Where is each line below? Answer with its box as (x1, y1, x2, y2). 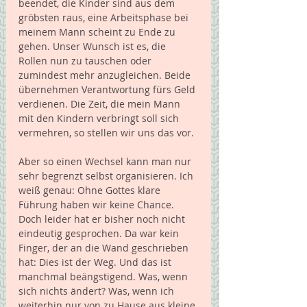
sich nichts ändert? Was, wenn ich (19, 284, 177, 298)
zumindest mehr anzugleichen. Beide (19, 69, 193, 82)
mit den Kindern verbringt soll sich (19, 112, 182, 125)
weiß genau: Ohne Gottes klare (19, 184, 163, 197)
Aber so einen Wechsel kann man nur (19, 155, 194, 169)
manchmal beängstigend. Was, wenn (19, 270, 191, 284)
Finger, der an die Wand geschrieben (19, 241, 191, 255)
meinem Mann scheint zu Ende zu (19, 25, 178, 39)
